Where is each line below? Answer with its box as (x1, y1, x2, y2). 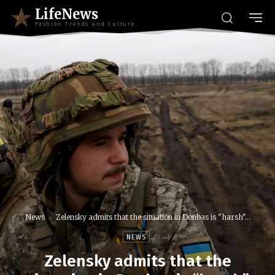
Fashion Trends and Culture (35, 21, 135, 27)
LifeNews (35, 6, 98, 23)
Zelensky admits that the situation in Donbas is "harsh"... (55, 212, 250, 222)
